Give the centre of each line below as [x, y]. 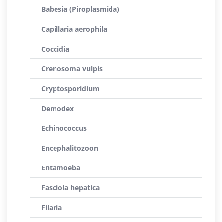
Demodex [57, 108]
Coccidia [55, 49]
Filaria [52, 207]
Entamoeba [61, 168]
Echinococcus [64, 128]
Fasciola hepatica [70, 188]
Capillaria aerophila [74, 29]
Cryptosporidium [70, 88]
